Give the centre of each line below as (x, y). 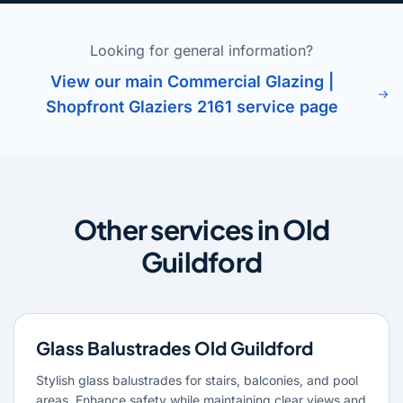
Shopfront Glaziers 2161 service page (193, 106)
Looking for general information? (201, 50)
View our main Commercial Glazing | (193, 81)
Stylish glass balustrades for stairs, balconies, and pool (197, 380)
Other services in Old (201, 229)
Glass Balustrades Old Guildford (175, 347)
